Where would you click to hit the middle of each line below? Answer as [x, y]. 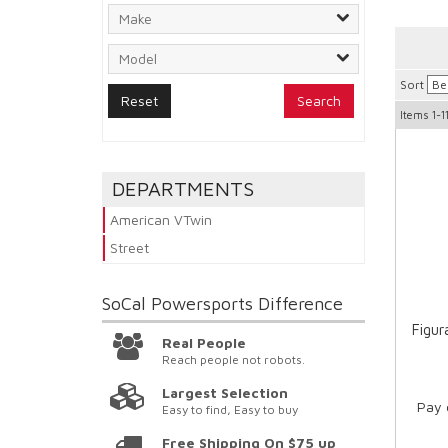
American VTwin [161, 220]
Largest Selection [225, 393]
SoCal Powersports [180, 304]
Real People [204, 343]
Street [129, 248]
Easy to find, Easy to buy [230, 410]
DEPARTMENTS [183, 189]
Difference [300, 304]
